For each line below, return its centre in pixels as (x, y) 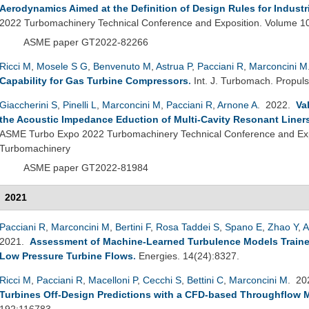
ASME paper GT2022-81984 (87, 167)
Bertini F (133, 227)
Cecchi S (162, 280)
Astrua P (174, 66)
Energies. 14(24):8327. (189, 256)
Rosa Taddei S (188, 227)
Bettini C (205, 280)
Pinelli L (80, 104)
